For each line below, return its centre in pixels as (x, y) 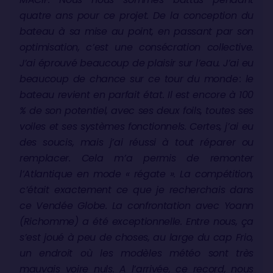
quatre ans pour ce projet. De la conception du (136, 15)
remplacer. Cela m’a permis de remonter (136, 158)
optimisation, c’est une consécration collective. (136, 47)
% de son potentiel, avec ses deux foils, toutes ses (136, 110)
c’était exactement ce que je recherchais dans (136, 190)
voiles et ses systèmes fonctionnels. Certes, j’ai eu (136, 126)
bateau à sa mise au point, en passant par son (136, 31)
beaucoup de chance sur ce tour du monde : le (136, 79)
